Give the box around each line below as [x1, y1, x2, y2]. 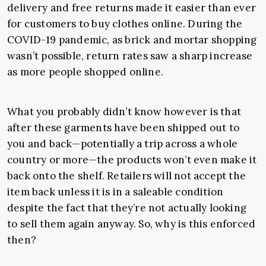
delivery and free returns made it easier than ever [7, 1, 256, 15]
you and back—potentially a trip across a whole [7, 137, 238, 151]
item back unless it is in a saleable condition [7, 185, 224, 199]
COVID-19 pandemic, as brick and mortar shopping [7, 33, 257, 47]
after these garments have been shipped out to [7, 121, 240, 135]
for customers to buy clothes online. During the [7, 17, 243, 31]
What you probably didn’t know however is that [7, 105, 242, 119]
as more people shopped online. [7, 65, 163, 79]
